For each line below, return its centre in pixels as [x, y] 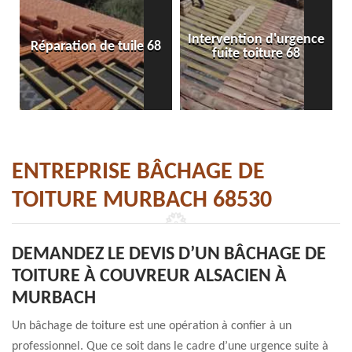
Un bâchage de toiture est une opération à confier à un [152, 326]
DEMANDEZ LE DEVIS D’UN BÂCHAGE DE [169, 255]
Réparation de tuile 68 [96, 47]
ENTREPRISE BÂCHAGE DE [138, 172]
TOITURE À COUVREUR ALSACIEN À [149, 277]
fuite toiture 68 [256, 54]
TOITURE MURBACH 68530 [142, 201]
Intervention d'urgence [256, 40]
